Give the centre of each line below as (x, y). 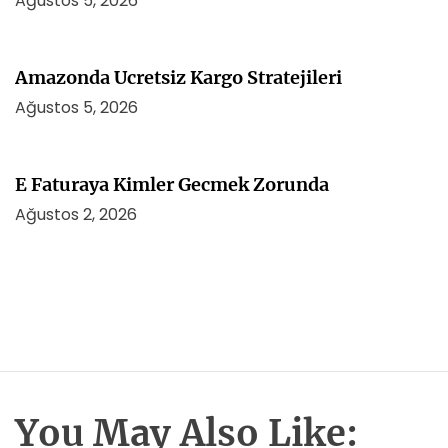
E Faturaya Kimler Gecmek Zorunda (172, 184)
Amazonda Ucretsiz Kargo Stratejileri (178, 77)
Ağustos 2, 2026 (76, 214)
